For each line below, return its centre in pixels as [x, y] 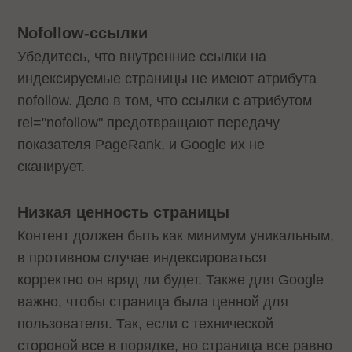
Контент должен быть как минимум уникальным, [176, 236]
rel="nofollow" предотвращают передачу [149, 122]
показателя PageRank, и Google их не [141, 144]
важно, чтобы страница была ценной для [153, 302]
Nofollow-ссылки [83, 33]
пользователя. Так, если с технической [146, 324]
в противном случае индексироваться [142, 258]
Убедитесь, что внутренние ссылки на [142, 56]
